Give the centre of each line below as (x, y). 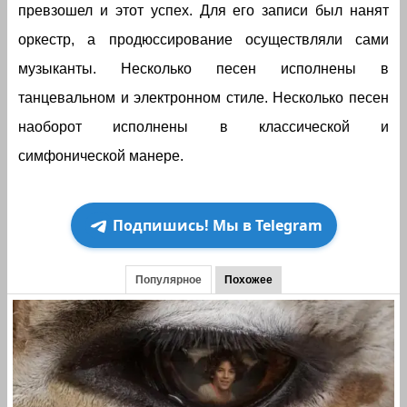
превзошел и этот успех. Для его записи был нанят (203, 11)
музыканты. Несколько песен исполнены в (203, 69)
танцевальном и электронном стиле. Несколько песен (203, 98)
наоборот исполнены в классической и (203, 127)
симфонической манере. (101, 156)
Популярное (169, 280)
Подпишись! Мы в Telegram (217, 226)
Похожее (248, 280)
